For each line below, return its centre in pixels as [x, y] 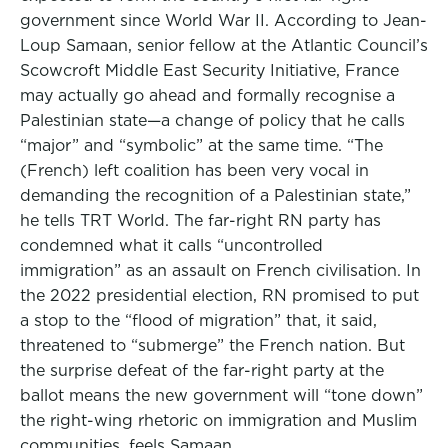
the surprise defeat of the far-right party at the [202, 370]
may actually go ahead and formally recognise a [207, 95]
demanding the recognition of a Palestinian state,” [215, 195]
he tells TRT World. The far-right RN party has [200, 220]
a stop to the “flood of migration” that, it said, [198, 320]
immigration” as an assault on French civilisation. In [220, 270]
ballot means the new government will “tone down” [221, 395]
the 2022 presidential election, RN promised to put [219, 295]
